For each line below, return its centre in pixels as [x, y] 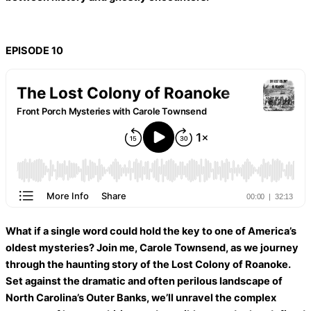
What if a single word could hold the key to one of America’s [151, 231]
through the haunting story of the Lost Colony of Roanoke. [148, 264]
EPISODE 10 [34, 50]
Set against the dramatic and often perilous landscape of [144, 281]
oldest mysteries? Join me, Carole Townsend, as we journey [152, 247]
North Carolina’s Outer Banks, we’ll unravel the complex [141, 297]
